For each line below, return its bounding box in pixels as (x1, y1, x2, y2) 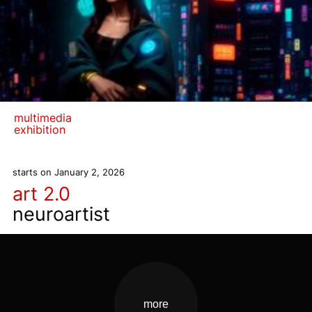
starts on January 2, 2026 (13, 166, 125, 178)
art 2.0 (13, 182, 70, 205)
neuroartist (13, 203, 110, 226)
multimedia (14, 111, 72, 125)
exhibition (14, 123, 65, 136)
